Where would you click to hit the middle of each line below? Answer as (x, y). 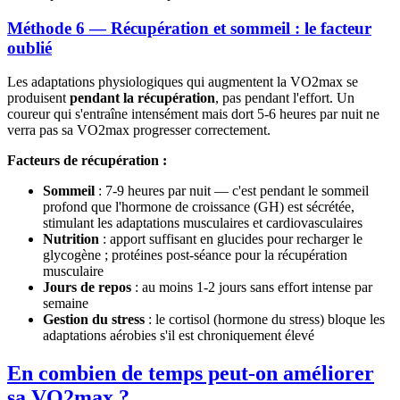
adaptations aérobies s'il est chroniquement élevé (179, 336)
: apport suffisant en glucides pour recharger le (231, 239)
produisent (38, 98)
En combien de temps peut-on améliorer (191, 374)
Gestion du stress (94, 320)
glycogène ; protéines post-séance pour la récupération (195, 255)
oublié (29, 47)
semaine (66, 304)
